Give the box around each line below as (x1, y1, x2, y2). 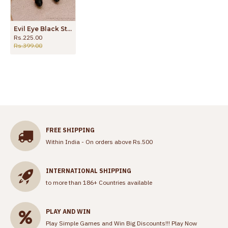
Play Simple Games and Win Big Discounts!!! (46, 219, 172, 227)
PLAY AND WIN (46, 207, 91, 215)
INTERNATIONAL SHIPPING (46, 166, 131, 175)
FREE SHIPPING (46, 126, 95, 134)
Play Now (172, 219, 197, 227)
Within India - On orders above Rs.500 (46, 137, 153, 146)
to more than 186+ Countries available (46, 178, 152, 186)
